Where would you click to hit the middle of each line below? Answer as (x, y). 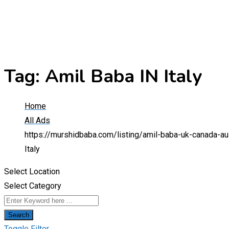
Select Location (32, 172)
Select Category (33, 186)
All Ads (37, 121)
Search (19, 215)
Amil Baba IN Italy (123, 77)
